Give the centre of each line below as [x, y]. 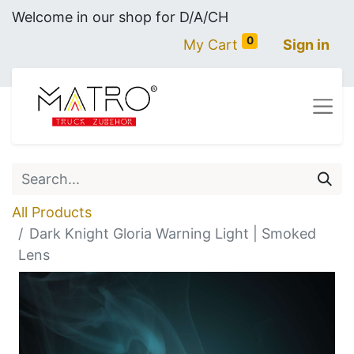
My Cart [211, 45]
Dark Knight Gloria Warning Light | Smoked [173, 233]
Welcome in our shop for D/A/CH [120, 17]
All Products [52, 212]
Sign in [306, 45]
